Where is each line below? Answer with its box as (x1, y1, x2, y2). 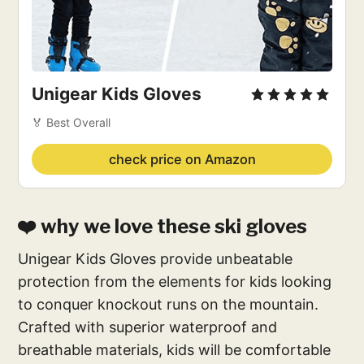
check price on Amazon (108, 150, 256, 167)
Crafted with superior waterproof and (18, 318, 278, 336)
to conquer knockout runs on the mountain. (18, 295, 319, 313)
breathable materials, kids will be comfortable (18, 340, 331, 358)
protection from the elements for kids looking (18, 272, 332, 290)
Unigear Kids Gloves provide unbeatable (18, 249, 293, 267)
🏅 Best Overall (32, 115, 111, 129)
